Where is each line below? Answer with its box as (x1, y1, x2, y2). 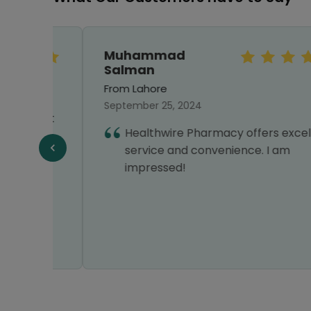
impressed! (95, 160, 156, 176)
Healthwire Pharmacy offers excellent (95, 125, 303, 141)
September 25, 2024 (74, 99, 172, 112)
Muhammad (74, 47, 155, 64)
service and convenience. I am (95, 142, 260, 158)
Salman (74, 61, 125, 78)
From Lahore (74, 81, 137, 96)
